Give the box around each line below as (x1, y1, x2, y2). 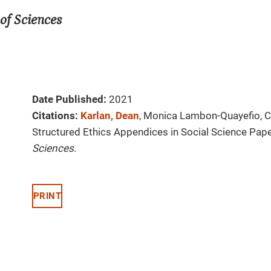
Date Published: (32, 93, 106, 106)
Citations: (32, 109, 78, 122)
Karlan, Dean (80, 109, 139, 122)
